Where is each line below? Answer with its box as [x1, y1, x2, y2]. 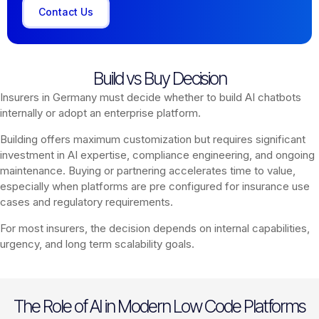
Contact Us [38, 6, 94, 19]
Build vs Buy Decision [93, 67, 226, 89]
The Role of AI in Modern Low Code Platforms [14, 295, 305, 317]
